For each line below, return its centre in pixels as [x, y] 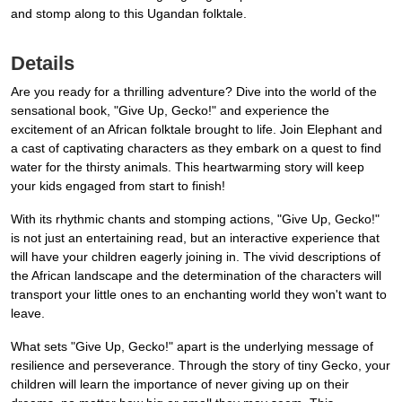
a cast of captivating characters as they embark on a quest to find [196, 149]
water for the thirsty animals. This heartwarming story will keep [188, 167]
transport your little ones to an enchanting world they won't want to [199, 295]
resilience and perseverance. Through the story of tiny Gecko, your [201, 366]
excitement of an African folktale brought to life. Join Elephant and [197, 130]
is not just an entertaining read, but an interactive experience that [195, 238]
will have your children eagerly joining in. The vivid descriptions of [196, 257]
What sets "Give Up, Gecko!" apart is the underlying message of [192, 347]
